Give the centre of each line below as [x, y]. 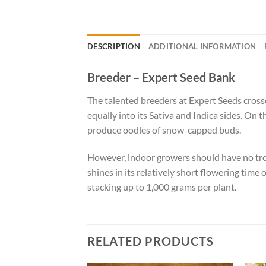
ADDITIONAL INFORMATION [202, 47]
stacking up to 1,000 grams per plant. [162, 187]
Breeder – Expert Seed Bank [161, 77]
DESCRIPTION [114, 47]
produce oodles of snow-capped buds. [164, 130]
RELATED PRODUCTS [151, 241]
